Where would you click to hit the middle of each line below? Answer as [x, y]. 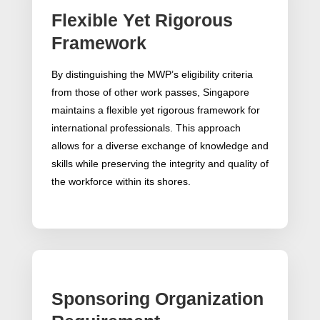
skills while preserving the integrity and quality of [160, 164]
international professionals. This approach [146, 128]
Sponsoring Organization [157, 299]
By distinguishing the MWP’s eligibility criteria [152, 75]
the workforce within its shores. [121, 182]
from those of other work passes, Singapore [150, 92]
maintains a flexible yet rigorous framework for [155, 110]
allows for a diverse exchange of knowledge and [160, 146]
